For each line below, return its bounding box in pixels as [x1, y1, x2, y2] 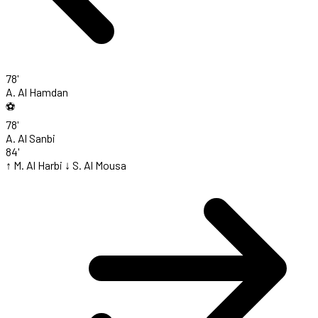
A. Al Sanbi [6, 131, 55, 146]
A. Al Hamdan [6, 85, 68, 99]
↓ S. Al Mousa [65, 158, 126, 172]
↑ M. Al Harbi [6, 158, 62, 172]
